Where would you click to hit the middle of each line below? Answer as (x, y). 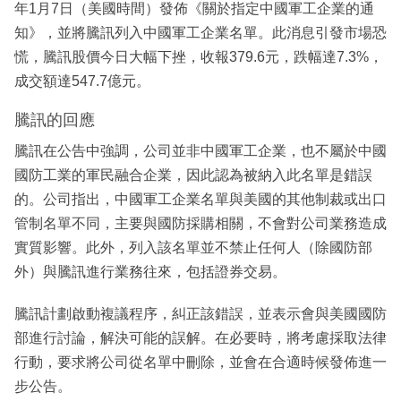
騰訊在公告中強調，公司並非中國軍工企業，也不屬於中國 (200, 150)
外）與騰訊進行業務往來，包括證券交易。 (150, 271)
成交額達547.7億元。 (82, 81)
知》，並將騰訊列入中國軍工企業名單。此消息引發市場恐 (200, 33)
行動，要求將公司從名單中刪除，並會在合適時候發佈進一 (200, 362)
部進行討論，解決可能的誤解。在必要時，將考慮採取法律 (200, 337)
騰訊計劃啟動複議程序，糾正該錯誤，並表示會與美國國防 (200, 313)
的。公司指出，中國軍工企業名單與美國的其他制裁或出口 (200, 199)
